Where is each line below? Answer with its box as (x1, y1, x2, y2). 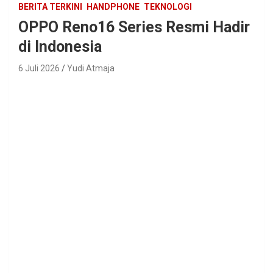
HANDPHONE (87, 1, 140, 12)
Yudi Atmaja (67, 63, 115, 73)
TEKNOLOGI (144, 1, 192, 12)
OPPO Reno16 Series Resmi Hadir (18, 18, 250, 36)
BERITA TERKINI (18, 1, 82, 12)
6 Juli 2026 (18, 63, 60, 73)
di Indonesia (18, 37, 102, 55)
